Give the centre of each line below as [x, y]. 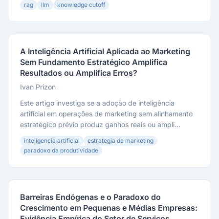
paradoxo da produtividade [61, 150]
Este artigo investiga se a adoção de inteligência [97, 103]
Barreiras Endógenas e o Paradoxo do [90, 197]
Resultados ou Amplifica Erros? [79, 73]
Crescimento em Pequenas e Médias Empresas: [109, 208]
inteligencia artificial [52, 141]
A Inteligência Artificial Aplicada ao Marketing [105, 51]
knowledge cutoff [81, 5]
